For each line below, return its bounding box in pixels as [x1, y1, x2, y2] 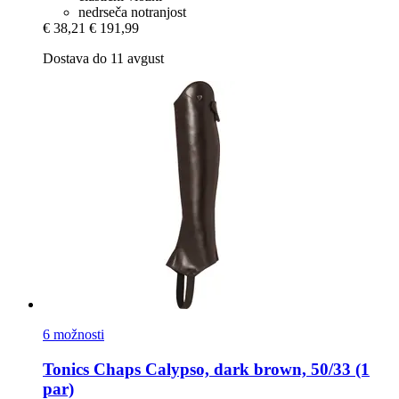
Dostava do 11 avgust [43, 51, 164, 67]
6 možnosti [43, 327, 104, 343]
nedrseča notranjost [78, 4, 186, 20]
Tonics [43, 359, 89, 379]
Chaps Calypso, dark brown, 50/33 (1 [89, 359, 370, 379]
